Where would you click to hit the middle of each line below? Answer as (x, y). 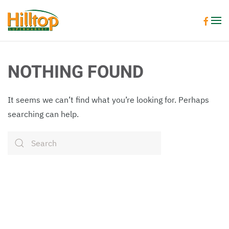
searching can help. (43, 114)
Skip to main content (61, 29)
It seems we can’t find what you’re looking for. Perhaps (108, 100)
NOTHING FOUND (76, 72)
